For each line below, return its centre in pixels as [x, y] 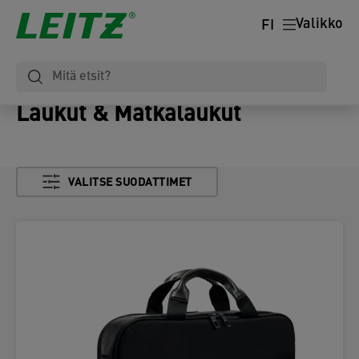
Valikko [319, 25]
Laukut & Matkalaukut [129, 115]
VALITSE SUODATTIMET [130, 183]
